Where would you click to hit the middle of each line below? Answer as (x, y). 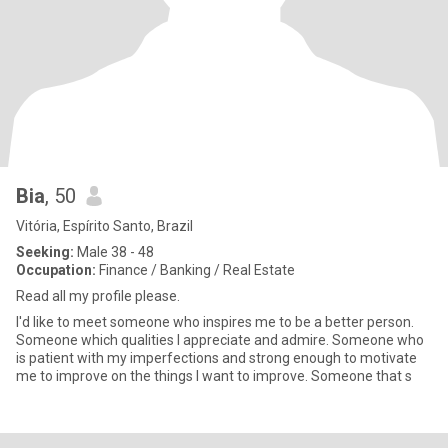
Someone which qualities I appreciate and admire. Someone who (96, 340)
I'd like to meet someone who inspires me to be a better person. (215, 322)
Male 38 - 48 (114, 252)
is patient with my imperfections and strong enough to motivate (216, 358)
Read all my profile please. (98, 296)
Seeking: (45, 252)
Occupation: (56, 270)
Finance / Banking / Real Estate (195, 270)
